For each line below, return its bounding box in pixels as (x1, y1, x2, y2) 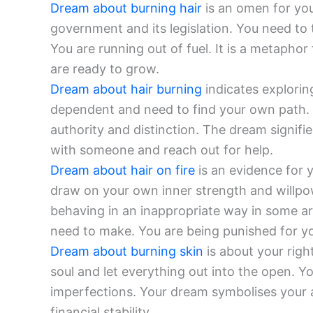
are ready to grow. (50, 61, 159, 77)
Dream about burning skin (50, 244, 203, 259)
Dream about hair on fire (50, 163, 195, 178)
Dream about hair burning (50, 82, 202, 97)
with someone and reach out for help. (50, 143, 273, 158)
